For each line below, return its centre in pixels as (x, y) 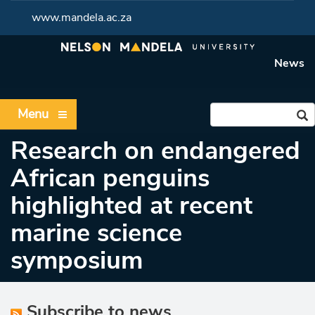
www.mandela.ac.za (82, 18)
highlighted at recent (131, 206)
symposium (77, 261)
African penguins (110, 178)
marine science (96, 233)
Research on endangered (155, 151)
